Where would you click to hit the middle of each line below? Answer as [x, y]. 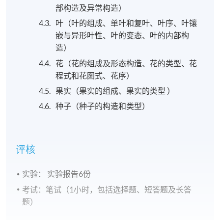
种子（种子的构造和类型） [102, 106]
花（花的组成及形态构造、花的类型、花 [126, 63]
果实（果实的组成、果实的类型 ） [115, 91]
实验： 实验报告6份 [57, 174]
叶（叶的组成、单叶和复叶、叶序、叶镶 [126, 23]
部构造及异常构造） [91, 8]
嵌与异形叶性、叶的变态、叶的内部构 [122, 36]
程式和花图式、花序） [95, 75]
